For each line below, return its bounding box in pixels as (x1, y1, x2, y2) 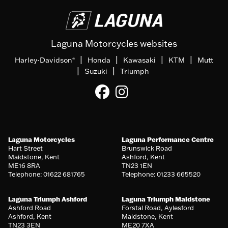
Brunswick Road (122, 144, 172, 152)
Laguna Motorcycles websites (51, 37, 177, 49)
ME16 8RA (8, 161, 40, 169)
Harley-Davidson (15, 55, 72, 65)
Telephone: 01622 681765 (8, 169, 85, 178)
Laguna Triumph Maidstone (122, 194, 210, 203)
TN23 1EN (122, 161, 152, 169)
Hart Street (8, 144, 43, 152)
